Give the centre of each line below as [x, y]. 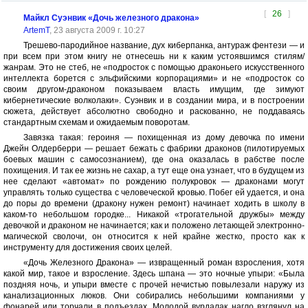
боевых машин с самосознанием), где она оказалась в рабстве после [154, 159]
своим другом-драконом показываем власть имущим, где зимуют [154, 89]
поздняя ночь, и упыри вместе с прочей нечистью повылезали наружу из [154, 285]
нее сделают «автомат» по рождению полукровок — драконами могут [154, 181]
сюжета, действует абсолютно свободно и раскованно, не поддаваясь [154, 111]
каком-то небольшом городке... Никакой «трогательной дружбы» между [154, 214]
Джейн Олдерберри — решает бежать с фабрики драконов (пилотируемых [154, 148]
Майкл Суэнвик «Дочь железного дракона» [111, 18]
